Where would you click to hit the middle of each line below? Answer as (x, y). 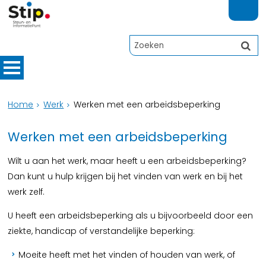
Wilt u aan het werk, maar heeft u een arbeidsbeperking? (127, 161)
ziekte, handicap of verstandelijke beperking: (102, 231)
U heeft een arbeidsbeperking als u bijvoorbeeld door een (131, 216)
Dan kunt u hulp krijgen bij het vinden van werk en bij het (126, 176)
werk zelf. (26, 192)
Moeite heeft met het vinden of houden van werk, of (128, 255)
